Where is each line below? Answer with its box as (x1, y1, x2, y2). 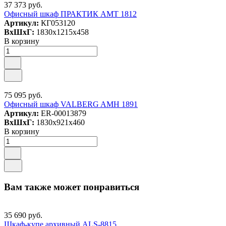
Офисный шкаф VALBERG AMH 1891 (4, 100, 138, 108)
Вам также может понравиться (4, 181, 139, 192)
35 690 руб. (4, 211, 42, 220)
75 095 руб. (4, 91, 42, 99)
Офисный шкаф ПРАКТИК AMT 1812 (4, 10, 137, 18)
